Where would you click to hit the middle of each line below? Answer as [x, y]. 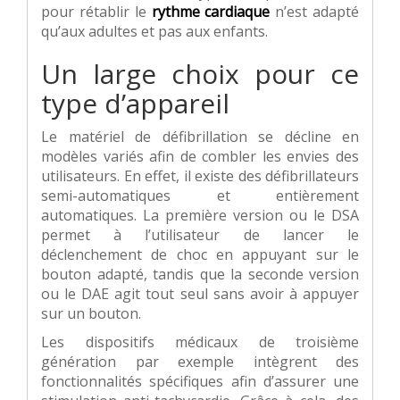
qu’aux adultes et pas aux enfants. [154, 32]
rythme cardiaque [213, 12]
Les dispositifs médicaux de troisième [200, 342]
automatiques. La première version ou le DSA [200, 216]
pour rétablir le [94, 12]
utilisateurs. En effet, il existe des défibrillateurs [200, 176]
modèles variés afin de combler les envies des [200, 157]
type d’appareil [135, 104]
